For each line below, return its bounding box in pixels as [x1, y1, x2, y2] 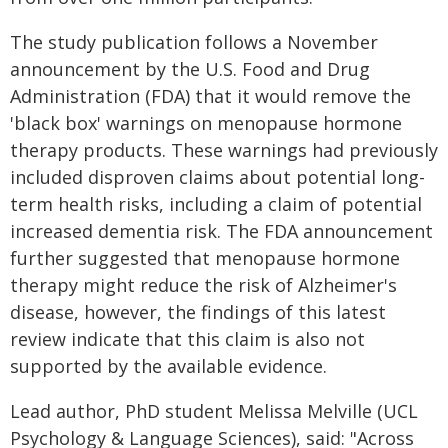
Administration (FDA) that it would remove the [10, 84, 411, 108]
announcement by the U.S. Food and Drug [10, 57, 370, 81]
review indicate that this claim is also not [10, 327, 365, 351]
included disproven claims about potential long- [10, 165, 425, 189]
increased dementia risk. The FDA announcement [10, 219, 433, 243]
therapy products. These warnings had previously [10, 138, 438, 162]
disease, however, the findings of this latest [10, 300, 386, 324]
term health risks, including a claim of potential [10, 192, 422, 216]
